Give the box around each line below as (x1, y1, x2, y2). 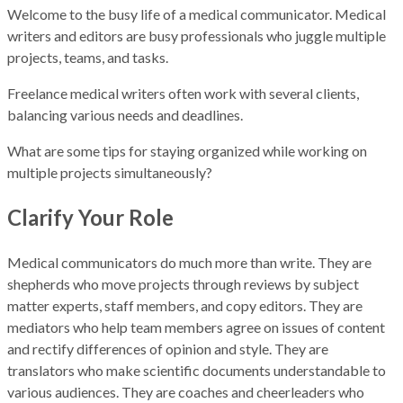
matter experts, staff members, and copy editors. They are (7, 296, 363, 314)
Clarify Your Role (7, 203, 174, 230)
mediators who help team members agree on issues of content (7, 318, 385, 336)
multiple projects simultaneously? (7, 164, 212, 182)
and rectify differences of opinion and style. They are (7, 339, 328, 357)
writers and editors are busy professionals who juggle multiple (7, 27, 386, 45)
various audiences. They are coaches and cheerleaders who (7, 382, 364, 400)
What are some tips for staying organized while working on (7, 142, 367, 160)
